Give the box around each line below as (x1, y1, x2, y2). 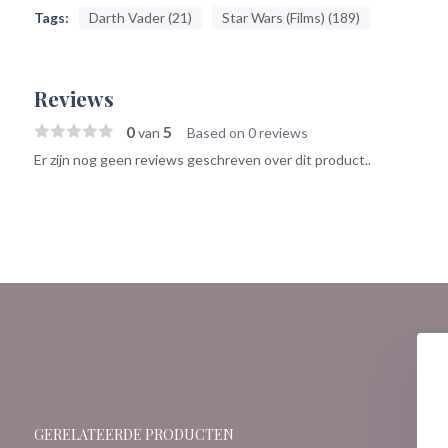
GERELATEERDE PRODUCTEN (33, 425, 234, 444)
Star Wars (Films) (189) (221, 9, 360, 26)
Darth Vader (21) (88, 9, 192, 26)
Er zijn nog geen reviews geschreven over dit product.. (33, 151, 371, 168)
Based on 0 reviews (186, 124, 308, 141)
